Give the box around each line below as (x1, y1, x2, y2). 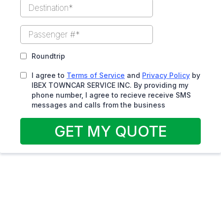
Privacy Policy (142, 71, 190, 79)
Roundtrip (32, 52, 65, 60)
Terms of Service (67, 71, 125, 79)
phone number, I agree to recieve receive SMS (32, 91, 191, 99)
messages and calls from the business (32, 101, 165, 109)
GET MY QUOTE (54, 122, 167, 140)
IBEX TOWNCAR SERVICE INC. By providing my (32, 81, 188, 89)
